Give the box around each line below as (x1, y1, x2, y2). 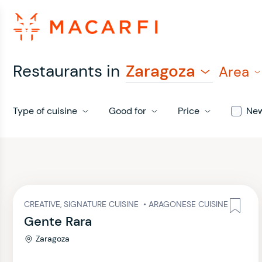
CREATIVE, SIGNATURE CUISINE (24, 199, 141, 209)
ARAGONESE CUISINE (149, 199, 228, 209)
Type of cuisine (13, 105, 77, 117)
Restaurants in (13, 60, 120, 82)
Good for (109, 105, 146, 117)
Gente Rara (24, 213, 92, 230)
